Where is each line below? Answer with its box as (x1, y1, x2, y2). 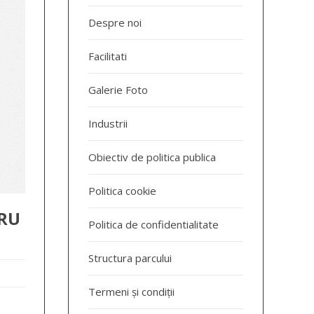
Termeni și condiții (88, 284, 175, 299)
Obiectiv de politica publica (88, 149, 217, 164)
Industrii (88, 116, 128, 130)
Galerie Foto (88, 82, 149, 97)
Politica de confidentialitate (88, 217, 219, 231)
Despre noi (88, 15, 142, 29)
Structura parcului (88, 250, 172, 265)
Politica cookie (88, 183, 157, 198)
